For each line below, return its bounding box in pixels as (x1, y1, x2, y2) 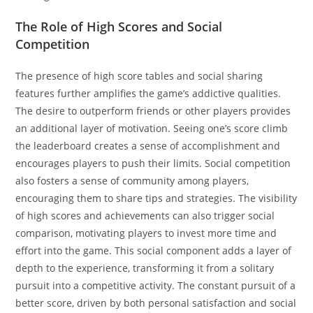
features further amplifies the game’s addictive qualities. (15, 86, 282, 100)
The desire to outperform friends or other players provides (15, 103, 291, 117)
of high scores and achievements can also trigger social (15, 208, 275, 222)
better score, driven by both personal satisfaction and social (15, 296, 297, 310)
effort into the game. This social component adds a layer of (15, 243, 292, 257)
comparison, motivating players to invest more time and (15, 226, 277, 240)
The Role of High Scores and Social (15, 17, 223, 35)
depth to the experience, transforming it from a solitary (15, 261, 275, 275)
